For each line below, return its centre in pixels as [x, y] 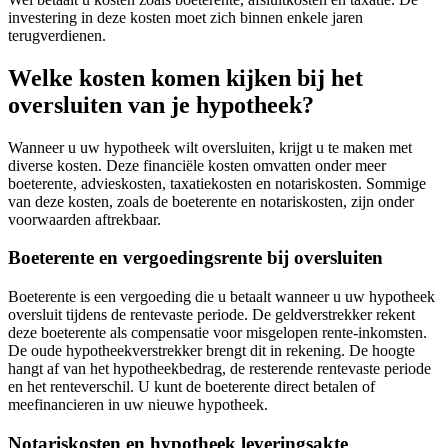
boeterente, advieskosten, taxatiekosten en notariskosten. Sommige [217, 183]
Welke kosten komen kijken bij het [185, 77]
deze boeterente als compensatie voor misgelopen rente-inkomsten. [217, 333]
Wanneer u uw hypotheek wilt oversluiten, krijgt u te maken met [210, 147]
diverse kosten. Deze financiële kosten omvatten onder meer [197, 165]
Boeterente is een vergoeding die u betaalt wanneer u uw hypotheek [221, 297]
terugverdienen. [57, 35]
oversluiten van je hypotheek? [161, 104]
